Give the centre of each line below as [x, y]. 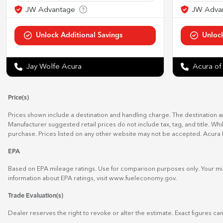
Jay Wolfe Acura [54, 67]
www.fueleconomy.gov [142, 178]
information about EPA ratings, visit [58, 178]
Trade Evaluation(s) [36, 196]
